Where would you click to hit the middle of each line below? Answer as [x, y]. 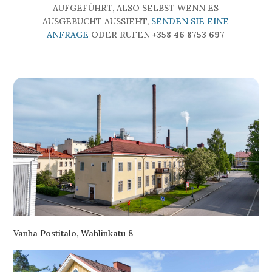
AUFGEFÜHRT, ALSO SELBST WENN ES [136, 8]
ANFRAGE [68, 35]
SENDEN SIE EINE [190, 22]
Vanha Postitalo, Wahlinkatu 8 [73, 233]
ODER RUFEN [121, 35]
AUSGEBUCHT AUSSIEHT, [97, 22]
